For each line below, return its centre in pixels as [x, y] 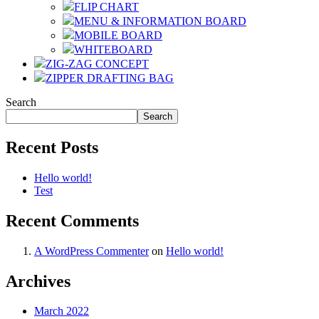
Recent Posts [52, 147]
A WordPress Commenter [91, 251]
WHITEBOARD [113, 49]
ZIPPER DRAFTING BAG [110, 78]
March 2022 [62, 311]
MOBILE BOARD [118, 35]
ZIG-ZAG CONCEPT [97, 64]
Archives [38, 281]
